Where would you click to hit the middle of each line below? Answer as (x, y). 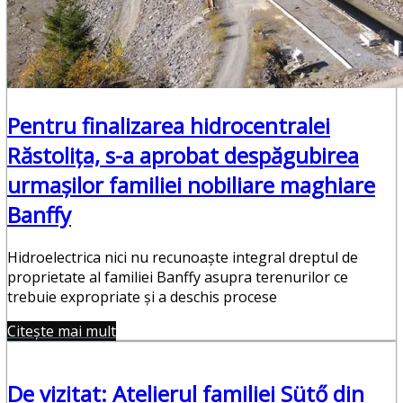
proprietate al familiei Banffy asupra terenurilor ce (178, 278)
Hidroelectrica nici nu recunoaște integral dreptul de (183, 258)
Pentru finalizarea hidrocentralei (169, 126)
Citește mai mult (62, 331)
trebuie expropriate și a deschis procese (142, 297)
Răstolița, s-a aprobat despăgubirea (183, 156)
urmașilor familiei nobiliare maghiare (191, 185)
